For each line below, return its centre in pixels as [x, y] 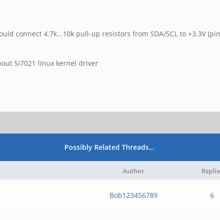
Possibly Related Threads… [110, 147]
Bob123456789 [133, 195]
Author [133, 171]
